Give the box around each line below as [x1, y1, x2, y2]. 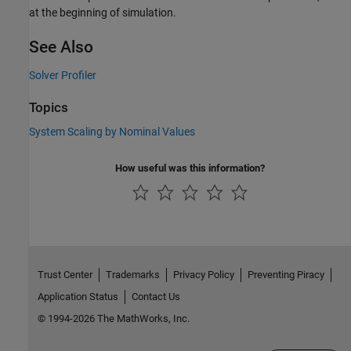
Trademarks [105, 268, 160, 280]
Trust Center [37, 268, 92, 280]
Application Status [37, 290, 118, 302]
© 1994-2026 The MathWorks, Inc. [37, 312, 190, 324]
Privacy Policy [172, 268, 234, 280]
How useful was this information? [115, 162, 265, 175]
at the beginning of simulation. [29, 5, 176, 19]
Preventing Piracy [247, 268, 324, 280]
